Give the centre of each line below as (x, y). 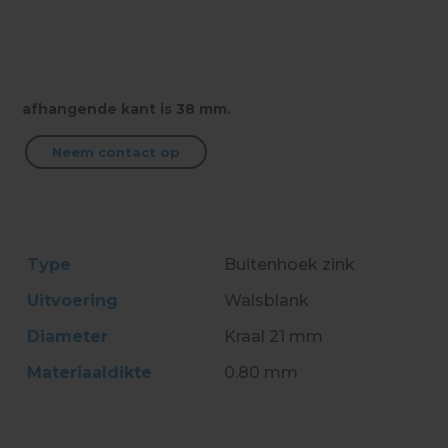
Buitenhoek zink (290, 264)
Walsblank (267, 300)
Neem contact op (116, 151)
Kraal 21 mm (274, 336)
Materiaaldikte (90, 372)
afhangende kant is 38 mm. (127, 108)
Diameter (68, 336)
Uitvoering (73, 300)
